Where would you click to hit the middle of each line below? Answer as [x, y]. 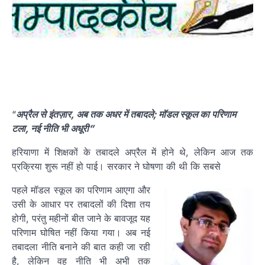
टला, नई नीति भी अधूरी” [53, 129]
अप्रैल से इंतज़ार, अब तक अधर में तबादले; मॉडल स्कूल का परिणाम [126, 114]
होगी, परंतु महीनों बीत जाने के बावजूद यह [81, 219]
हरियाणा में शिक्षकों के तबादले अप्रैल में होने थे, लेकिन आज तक [132, 152]
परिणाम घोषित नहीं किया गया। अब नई [81, 233]
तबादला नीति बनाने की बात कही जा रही [81, 247]
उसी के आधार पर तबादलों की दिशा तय [81, 204]
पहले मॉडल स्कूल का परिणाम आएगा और [81, 190]
